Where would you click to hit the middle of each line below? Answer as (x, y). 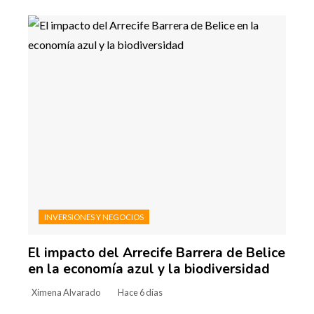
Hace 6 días (140, 293)
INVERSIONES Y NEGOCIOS (94, 217)
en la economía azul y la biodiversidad (149, 269)
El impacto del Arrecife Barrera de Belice (157, 253)
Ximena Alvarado (66, 293)
